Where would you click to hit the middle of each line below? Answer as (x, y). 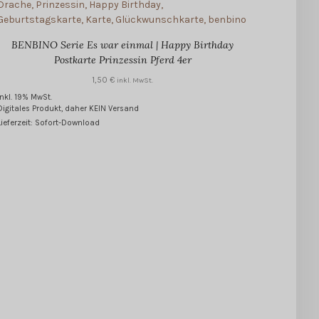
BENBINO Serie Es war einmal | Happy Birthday (123, 45)
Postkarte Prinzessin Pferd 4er (122, 60)
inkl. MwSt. (135, 81)
